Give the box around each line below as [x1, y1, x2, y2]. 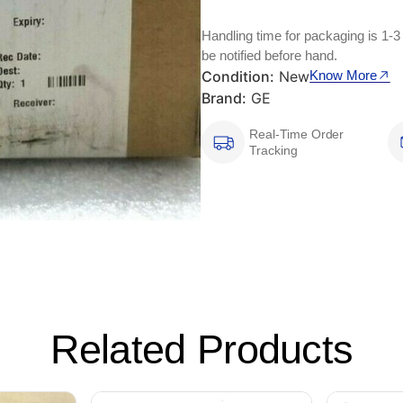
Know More [309, 67, 377, 84]
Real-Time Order [249, 127, 345, 142]
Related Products [49, 326, 354, 372]
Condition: [201, 67, 274, 86]
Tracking [249, 143, 298, 158]
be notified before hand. [201, 48, 337, 64]
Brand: [201, 89, 246, 108]
